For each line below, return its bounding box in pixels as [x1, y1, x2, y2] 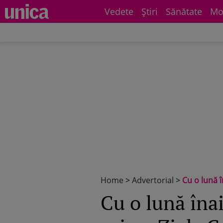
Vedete [105, 5, 133, 17]
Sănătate [166, 5, 202, 17]
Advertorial [132, 175, 174, 186]
